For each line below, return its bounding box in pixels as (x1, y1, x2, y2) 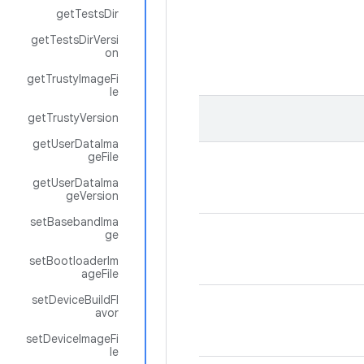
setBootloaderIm (29, 253, 119, 268)
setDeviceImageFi (26, 331, 119, 346)
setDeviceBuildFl (32, 292, 119, 307)
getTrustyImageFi (27, 71, 119, 86)
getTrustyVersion (28, 110, 119, 125)
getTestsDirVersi (31, 32, 119, 47)
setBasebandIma (30, 214, 119, 229)
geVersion (66, 188, 119, 203)
